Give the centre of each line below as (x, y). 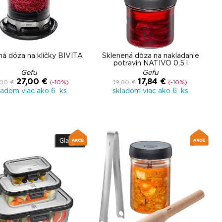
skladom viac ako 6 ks (150, 91)
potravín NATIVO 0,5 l (150, 63)
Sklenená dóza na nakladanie (150, 56)
